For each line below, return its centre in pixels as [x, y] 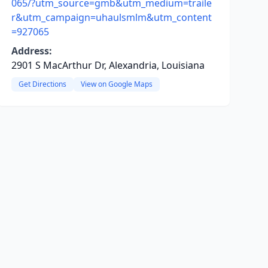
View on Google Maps [116, 84]
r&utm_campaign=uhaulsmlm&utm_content [111, 17]
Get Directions [42, 84]
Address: [31, 51]
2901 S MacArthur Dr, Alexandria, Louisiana [108, 65]
